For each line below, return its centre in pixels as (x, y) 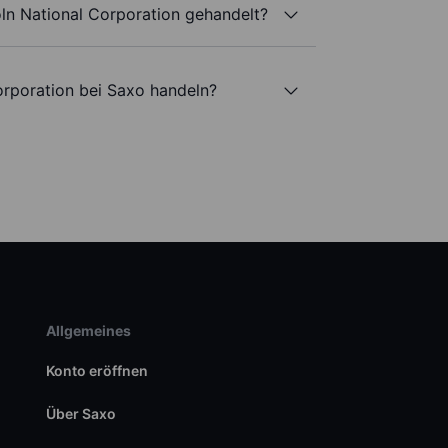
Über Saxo (80, 414)
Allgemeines (88, 331)
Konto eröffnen (96, 371)
